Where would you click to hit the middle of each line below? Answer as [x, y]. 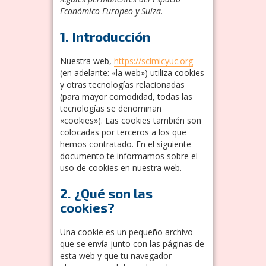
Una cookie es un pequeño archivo [126, 232]
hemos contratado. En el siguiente [126, 144]
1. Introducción [105, 36]
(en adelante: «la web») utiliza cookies [132, 72]
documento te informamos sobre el [129, 156]
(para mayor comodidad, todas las [126, 96]
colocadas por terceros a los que [123, 132]
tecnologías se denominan [111, 108]
